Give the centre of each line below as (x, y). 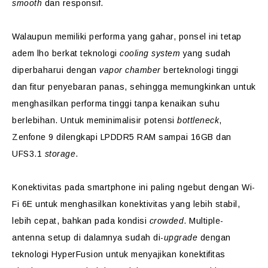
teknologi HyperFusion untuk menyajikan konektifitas (119, 254)
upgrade (180, 237)
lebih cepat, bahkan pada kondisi (81, 221)
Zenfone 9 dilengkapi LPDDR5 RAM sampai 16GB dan (122, 137)
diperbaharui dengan (56, 70)
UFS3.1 (28, 154)
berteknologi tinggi (200, 70)
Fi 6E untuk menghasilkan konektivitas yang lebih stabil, (126, 204)
